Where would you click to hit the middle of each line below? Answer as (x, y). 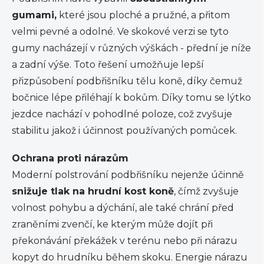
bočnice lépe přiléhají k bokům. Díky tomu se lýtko (131, 97)
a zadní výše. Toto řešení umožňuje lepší (108, 64)
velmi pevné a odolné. (63, 31)
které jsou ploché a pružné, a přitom (143, 15)
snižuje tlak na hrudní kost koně (93, 191)
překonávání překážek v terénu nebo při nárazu (125, 240)
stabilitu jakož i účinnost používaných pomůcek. (124, 130)
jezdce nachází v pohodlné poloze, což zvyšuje (122, 114)
